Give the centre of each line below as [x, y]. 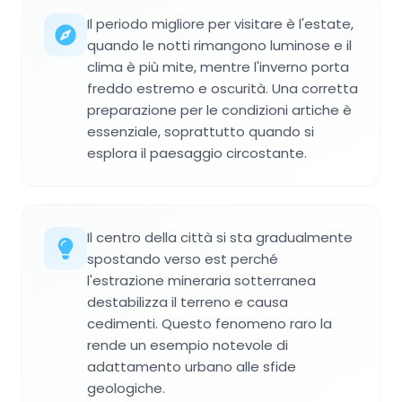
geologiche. [126, 389]
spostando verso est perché [183, 259]
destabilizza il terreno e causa [188, 302]
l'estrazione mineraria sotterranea [201, 281]
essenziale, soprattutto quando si [201, 132]
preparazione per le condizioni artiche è [219, 110]
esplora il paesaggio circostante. [197, 153]
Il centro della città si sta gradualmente [220, 238]
